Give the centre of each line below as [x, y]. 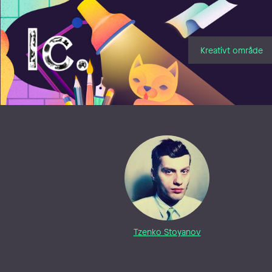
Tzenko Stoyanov [167, 232]
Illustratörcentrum [72, 33]
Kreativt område [231, 50]
